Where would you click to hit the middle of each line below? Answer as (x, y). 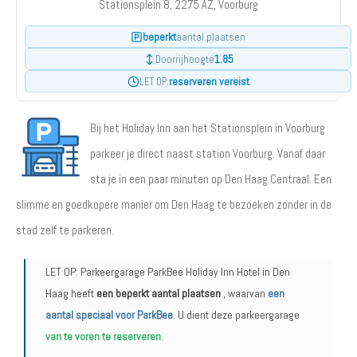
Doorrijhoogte (184, 59)
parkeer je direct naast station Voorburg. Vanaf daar (208, 153)
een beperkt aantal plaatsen (159, 293)
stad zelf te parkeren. (65, 230)
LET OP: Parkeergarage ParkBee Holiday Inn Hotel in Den (168, 272)
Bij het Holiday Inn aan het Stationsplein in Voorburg (208, 128)
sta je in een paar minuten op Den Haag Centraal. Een (211, 179)
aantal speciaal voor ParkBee (109, 315)
